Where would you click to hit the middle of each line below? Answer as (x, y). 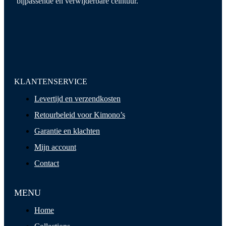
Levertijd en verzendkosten (77, 98)
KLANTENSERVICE (51, 81)
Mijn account (55, 147)
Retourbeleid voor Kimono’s (80, 115)
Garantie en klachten (67, 131)
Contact (47, 163)
